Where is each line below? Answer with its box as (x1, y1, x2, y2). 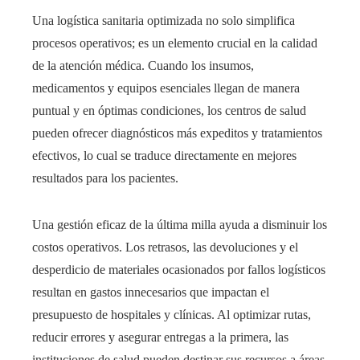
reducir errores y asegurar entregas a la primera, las (32, 330, 288, 345)
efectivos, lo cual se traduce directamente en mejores (32, 149, 297, 163)
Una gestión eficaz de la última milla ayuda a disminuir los (32, 218, 327, 232)
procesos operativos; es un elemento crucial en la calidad (32, 36, 317, 51)
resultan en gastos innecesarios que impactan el (32, 285, 269, 300)
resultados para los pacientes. (32, 171, 178, 186)
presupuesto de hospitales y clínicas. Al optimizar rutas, (32, 308, 311, 322)
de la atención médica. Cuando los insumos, (32, 59, 254, 73)
